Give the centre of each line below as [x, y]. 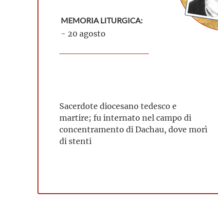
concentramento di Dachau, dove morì [133, 129]
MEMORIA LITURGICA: [102, 20]
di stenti [75, 141]
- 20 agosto [83, 33]
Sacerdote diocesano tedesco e [118, 106]
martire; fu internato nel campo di [125, 118]
